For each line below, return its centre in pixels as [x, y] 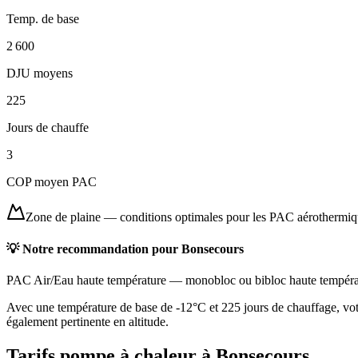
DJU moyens [40, 74]
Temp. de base [43, 19]
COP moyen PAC [52, 182]
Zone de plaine [63, 217]
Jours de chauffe [48, 128]
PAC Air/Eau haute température [86, 280]
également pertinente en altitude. [88, 321]
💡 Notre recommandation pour [94, 249]
